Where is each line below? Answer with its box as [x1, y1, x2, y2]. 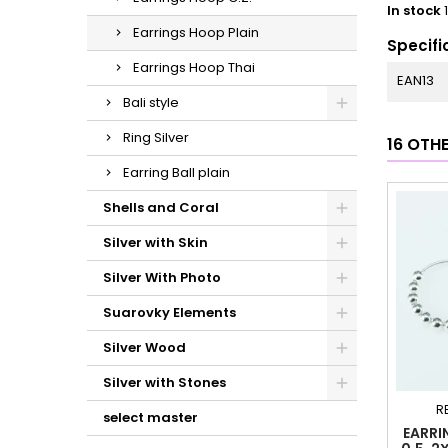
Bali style [123, 93, 179, 112]
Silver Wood [103, 338, 186, 357]
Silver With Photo [103, 268, 221, 287]
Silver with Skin [103, 233, 208, 252]
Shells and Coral [103, 198, 219, 217]
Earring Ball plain [123, 163, 230, 182]
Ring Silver [123, 128, 189, 147]
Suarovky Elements [103, 303, 236, 322]
